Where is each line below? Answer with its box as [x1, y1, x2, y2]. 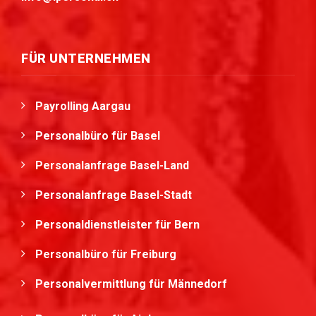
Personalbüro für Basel [35, 129, 160, 142]
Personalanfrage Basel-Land [35, 159, 189, 172]
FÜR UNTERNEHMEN [21, 51, 151, 66]
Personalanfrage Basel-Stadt [35, 188, 192, 202]
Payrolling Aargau [35, 99, 130, 113]
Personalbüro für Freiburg [35, 248, 176, 261]
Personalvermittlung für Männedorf [35, 277, 230, 291]
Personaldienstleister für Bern [35, 218, 200, 231]
